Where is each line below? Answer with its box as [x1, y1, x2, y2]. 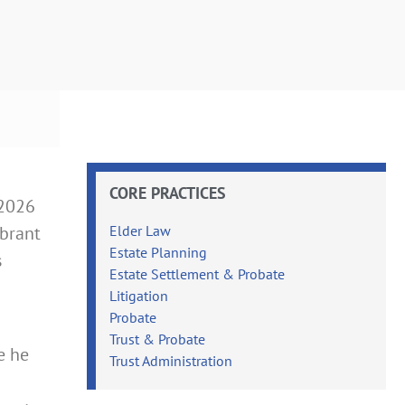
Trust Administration [109, 351, 233, 370]
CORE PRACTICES [109, 182, 227, 203]
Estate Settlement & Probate [109, 264, 286, 283]
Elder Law [109, 221, 172, 240]
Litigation [109, 286, 169, 305]
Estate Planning [109, 242, 208, 261]
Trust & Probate [109, 329, 206, 348]
